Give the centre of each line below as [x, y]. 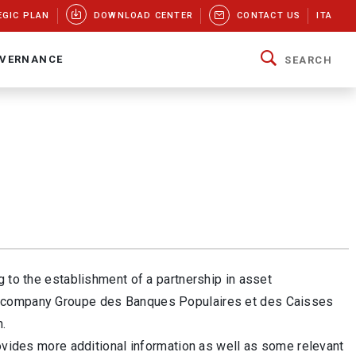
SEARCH [308, 60]
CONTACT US [269, 15]
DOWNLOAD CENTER [143, 15]
